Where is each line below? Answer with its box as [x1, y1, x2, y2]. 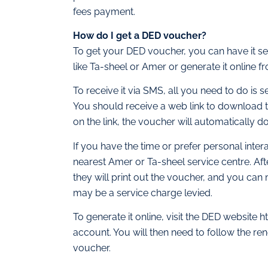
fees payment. [73, 5, 135, 17]
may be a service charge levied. [73, 187, 212, 199]
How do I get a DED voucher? [73, 30, 206, 42]
